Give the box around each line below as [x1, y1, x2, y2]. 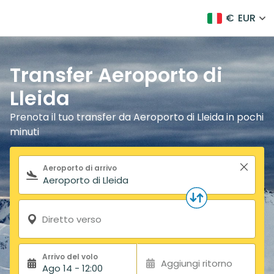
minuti [10, 125, 39, 139]
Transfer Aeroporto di [10, 61, 223, 89]
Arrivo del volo [42, 251, 98, 262]
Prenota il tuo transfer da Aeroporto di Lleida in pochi [10, 110, 264, 124]
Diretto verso [42, 212, 102, 226]
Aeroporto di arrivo [43, 163, 117, 173]
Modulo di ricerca [9, 143, 154, 167]
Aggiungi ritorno [161, 256, 232, 270]
